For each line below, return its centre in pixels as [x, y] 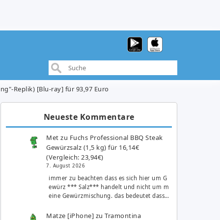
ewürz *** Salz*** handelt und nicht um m [109, 187]
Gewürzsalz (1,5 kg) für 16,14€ [93, 147]
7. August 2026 [66, 165]
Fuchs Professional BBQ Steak [116, 137]
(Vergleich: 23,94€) [75, 157]
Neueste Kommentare [89, 117]
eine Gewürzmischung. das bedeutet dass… [109, 196]
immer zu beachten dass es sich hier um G [108, 178]
